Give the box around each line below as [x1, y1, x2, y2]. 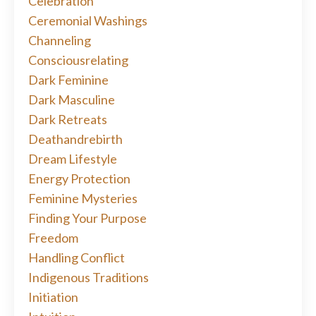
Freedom [28, 230, 78, 246]
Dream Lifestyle [28, 151, 117, 167]
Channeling [28, 32, 91, 49]
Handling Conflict [28, 250, 125, 266]
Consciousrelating [28, 52, 128, 68]
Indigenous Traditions [28, 269, 149, 286]
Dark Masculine [28, 92, 115, 108]
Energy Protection [28, 171, 130, 187]
